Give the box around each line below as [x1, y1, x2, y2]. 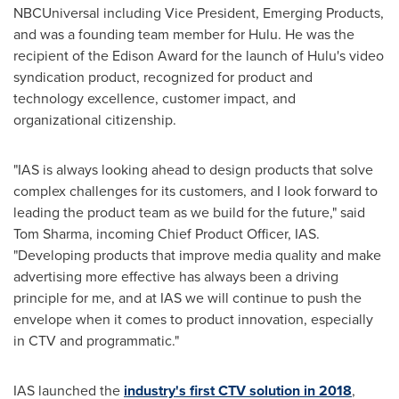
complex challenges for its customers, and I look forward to [13, 180, 378, 201]
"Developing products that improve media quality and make [13, 244, 381, 265]
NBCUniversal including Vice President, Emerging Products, [13, 2, 384, 23]
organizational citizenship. [13, 109, 180, 130]
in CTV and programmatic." [13, 330, 179, 351]
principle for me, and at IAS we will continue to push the [13, 287, 362, 308]
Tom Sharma [13, 223, 89, 244]
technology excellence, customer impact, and [13, 87, 296, 109]
